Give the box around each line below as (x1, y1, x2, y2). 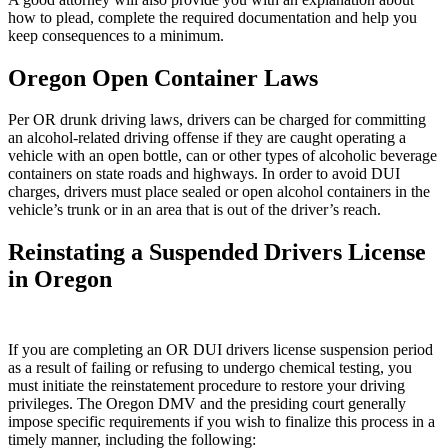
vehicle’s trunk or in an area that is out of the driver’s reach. (8, 201, 381, 219)
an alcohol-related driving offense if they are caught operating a (8, 129, 406, 147)
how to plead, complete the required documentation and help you (8, 8, 417, 26)
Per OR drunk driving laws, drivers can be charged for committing (8, 111, 426, 129)
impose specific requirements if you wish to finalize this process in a (8, 413, 435, 431)
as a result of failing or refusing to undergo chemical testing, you (8, 359, 412, 377)
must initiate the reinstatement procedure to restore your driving (8, 377, 405, 395)
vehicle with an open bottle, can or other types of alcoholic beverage (8, 147, 437, 165)
